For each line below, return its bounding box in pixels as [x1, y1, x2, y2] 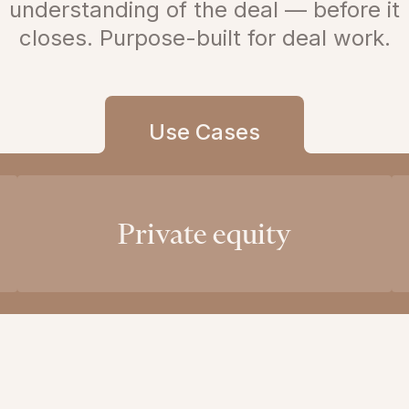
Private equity [118, 215, 291, 253]
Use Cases [149, 119, 260, 146]
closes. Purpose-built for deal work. [18, 25, 391, 52]
